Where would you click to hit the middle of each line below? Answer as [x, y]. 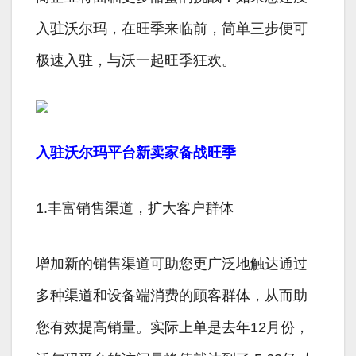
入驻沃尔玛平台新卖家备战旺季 [136, 153]
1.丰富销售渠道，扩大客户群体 [135, 209]
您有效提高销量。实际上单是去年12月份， [172, 328]
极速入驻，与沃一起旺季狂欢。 [136, 61]
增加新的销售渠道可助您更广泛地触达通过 [172, 264]
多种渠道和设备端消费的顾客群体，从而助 [172, 296]
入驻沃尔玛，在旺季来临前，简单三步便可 [172, 29]
